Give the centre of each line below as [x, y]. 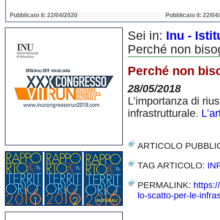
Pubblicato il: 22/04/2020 [44, 15]
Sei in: [147, 36]
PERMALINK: [165, 185]
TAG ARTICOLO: [172, 165]
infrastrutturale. [165, 113]
